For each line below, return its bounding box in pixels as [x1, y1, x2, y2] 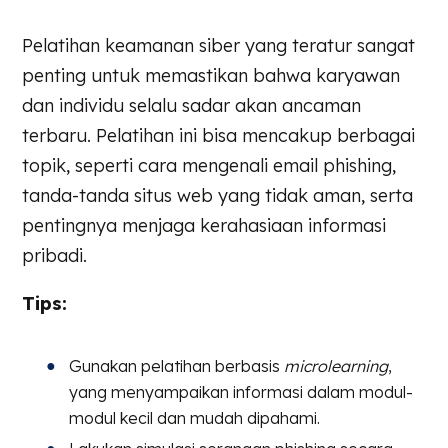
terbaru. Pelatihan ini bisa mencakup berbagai [22, 124, 416, 148]
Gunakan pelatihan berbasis [69, 356, 285, 377]
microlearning [284, 356, 389, 377]
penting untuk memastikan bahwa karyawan [22, 64, 401, 88]
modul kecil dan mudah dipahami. [69, 408, 321, 429]
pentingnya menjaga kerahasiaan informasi [22, 214, 387, 238]
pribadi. [22, 244, 88, 268]
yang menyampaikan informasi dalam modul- [69, 382, 414, 403]
